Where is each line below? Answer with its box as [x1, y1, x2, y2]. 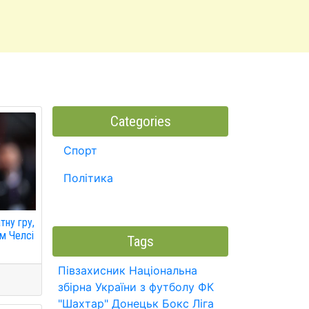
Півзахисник [58, 263, 126, 277]
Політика [63, 171, 113, 185]
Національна [129, 263, 197, 277]
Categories [110, 113, 171, 130]
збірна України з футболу [58, 280, 195, 294]
